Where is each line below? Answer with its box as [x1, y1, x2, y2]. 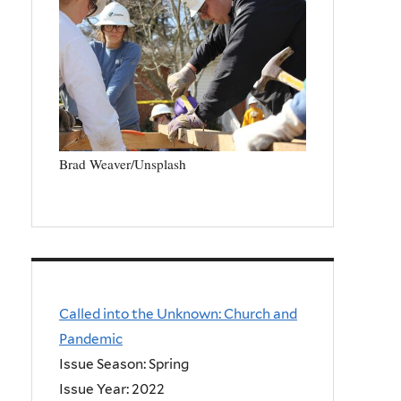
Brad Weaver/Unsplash [59, 155, 186, 174]
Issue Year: [59, 380, 132, 398]
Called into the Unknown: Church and [59, 305, 297, 323]
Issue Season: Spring [59, 355, 189, 373]
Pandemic [59, 330, 123, 348]
